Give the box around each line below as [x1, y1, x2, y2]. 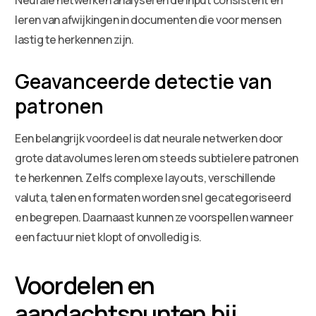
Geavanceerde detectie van [15, 67, 273, 95]
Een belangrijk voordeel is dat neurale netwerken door [15, 130, 283, 146]
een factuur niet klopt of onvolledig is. [15, 229, 202, 245]
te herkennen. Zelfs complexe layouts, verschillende [15, 169, 276, 186]
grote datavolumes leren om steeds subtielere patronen [15, 150, 298, 166]
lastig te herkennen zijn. [15, 31, 134, 47]
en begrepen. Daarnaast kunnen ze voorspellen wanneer [15, 209, 293, 225]
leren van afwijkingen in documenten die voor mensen [15, 11, 281, 28]
